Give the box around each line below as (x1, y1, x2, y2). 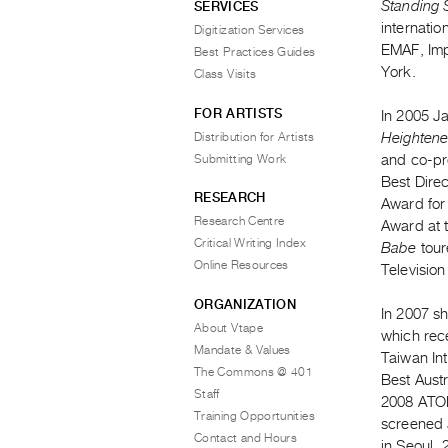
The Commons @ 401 (194, 364, 314, 379)
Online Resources (194, 258, 289, 272)
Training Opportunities (194, 408, 315, 423)
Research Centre (194, 214, 285, 228)
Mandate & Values (194, 342, 291, 357)
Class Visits (194, 67, 257, 81)
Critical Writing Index (194, 236, 306, 250)
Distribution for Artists (194, 129, 315, 144)
